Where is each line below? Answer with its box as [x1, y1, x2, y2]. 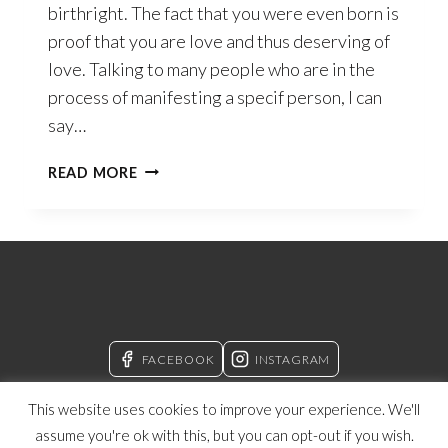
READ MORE [48, 163, 138, 181]
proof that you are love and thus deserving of [48, 29, 390, 52]
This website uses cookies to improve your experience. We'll [28, 399, 420, 418]
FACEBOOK [141, 351, 215, 367]
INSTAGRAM [254, 351, 331, 367]
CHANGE [136, 365, 202, 383]
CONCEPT [136, 250, 212, 268]
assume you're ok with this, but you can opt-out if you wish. [34, 426, 414, 444]
